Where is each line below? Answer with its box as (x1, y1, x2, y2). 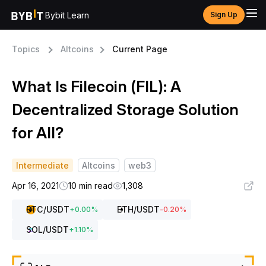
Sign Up (210, 10, 237, 19)
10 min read (68, 180, 113, 191)
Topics (12, 44, 40, 54)
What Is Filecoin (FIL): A (12, 77, 181, 96)
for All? (12, 123, 64, 142)
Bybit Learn (45, 9, 89, 20)
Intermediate (16, 160, 69, 170)
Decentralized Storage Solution (12, 100, 239, 119)
